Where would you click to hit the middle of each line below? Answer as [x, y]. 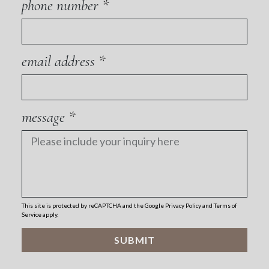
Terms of [225, 206]
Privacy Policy [183, 206]
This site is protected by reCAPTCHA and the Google [93, 206]
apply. [50, 215]
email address [60, 61]
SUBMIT [134, 240]
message [45, 117]
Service [31, 215]
